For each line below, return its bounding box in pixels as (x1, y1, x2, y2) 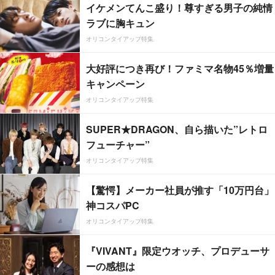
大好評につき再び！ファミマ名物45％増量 (86, 61, 274, 76)
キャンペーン (86, 77, 145, 91)
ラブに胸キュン (86, 16, 155, 30)
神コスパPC (86, 198, 139, 212)
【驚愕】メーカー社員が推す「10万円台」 (86, 183, 274, 197)
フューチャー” (86, 137, 150, 152)
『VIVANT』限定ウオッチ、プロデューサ (86, 244, 269, 258)
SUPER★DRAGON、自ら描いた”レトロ (86, 122, 268, 136)
